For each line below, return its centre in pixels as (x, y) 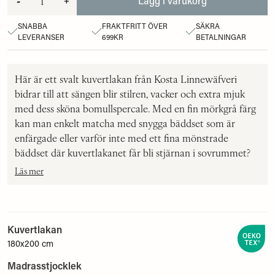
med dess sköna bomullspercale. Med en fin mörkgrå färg (135, 108)
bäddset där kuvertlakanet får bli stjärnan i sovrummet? (133, 152)
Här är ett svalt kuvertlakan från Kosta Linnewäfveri (126, 79)
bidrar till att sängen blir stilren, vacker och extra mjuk (130, 93)
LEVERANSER (41, 37)
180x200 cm (30, 243)
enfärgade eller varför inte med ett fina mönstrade (122, 137)
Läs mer (29, 171)
